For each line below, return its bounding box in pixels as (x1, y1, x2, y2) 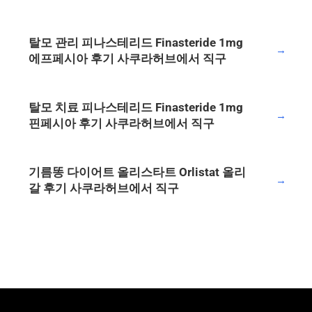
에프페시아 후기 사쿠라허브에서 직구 (29, 51, 226, 65)
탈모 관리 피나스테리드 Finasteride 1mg (29, 35, 243, 49)
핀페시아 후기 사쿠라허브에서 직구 (29, 116, 214, 131)
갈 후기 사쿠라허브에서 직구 (29, 181, 179, 196)
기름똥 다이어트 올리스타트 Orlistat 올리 (29, 165, 246, 180)
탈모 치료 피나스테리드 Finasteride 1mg (29, 100, 243, 115)
